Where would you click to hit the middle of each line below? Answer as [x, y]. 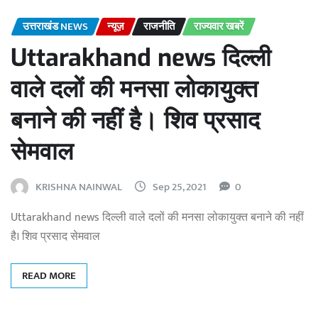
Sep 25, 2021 [180, 187]
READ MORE [49, 275]
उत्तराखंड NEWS [55, 26]
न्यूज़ [116, 26]
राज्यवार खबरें [219, 26]
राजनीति [159, 26]
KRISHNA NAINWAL [79, 187]
